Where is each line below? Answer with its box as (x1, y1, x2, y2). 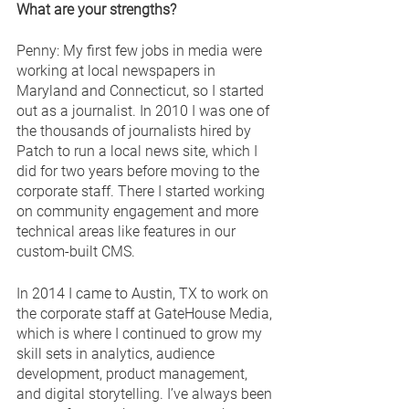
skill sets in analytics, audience (16, 344, 218, 362)
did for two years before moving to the (16, 162, 263, 180)
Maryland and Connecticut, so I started (16, 81, 267, 100)
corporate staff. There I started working (16, 182, 268, 200)
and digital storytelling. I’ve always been (16, 384, 276, 403)
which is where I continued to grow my (16, 324, 266, 342)
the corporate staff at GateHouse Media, (16, 304, 276, 322)
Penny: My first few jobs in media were (16, 41, 266, 59)
